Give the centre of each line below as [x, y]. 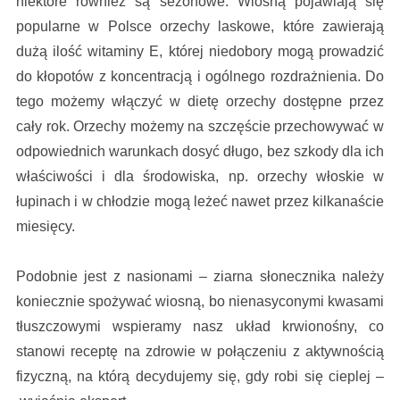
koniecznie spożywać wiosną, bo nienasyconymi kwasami [200, 302]
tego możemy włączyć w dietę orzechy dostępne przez [200, 102]
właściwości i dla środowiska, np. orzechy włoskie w [200, 177]
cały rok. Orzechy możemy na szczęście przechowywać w [200, 127]
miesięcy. [45, 227]
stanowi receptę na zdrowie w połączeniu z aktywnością [200, 352]
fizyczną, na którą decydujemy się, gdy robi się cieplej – [200, 377]
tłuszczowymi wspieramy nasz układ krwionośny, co [200, 327]
